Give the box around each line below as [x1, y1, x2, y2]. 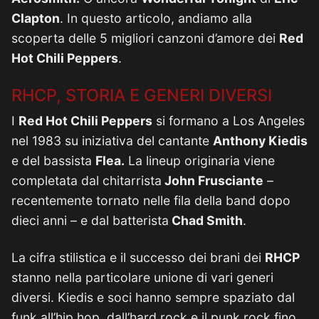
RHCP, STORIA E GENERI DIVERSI [11, 85, 272, 105]
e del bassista [11, 153, 95, 168]
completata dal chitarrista [11, 173, 162, 188]
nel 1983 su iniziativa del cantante [11, 133, 213, 148]
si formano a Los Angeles [152, 113, 305, 128]
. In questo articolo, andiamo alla [60, 11, 252, 26]
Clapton [11, 11, 60, 26]
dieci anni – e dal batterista [11, 213, 169, 228]
